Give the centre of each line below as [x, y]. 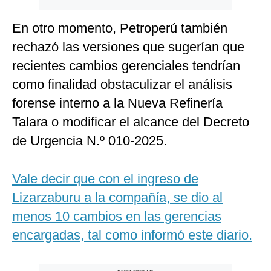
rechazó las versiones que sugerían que [128, 47]
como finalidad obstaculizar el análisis [122, 85]
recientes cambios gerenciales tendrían [126, 66]
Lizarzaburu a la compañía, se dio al [117, 198]
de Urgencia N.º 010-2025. [90, 141]
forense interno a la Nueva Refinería [117, 103]
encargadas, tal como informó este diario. [132, 235]
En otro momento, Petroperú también [120, 28]
